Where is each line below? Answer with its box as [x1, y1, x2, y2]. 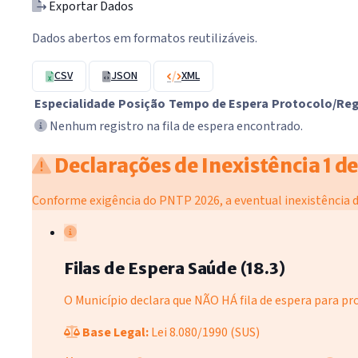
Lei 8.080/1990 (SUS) [151, 323, 260, 341]
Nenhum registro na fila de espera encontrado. [47, 117, 303, 136]
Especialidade [34, 95, 115, 113]
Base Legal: [80, 323, 151, 341]
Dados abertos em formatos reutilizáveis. [32, 30, 257, 48]
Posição [118, 95, 165, 113]
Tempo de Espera [169, 95, 268, 113]
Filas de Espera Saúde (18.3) [64, 257, 285, 278]
